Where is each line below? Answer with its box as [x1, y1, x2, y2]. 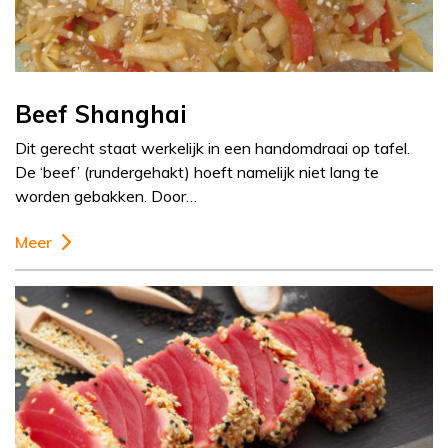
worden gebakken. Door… [15, 186, 197, 207]
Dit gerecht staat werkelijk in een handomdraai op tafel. [15, 138, 410, 159]
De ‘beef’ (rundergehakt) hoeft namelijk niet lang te [15, 162, 379, 183]
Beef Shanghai [15, 99, 187, 130]
